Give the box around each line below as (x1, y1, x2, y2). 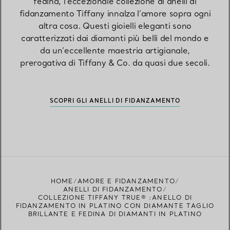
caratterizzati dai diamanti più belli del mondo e (21, 33, 209, 44)
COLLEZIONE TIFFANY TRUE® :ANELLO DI (38, 194, 192, 202)
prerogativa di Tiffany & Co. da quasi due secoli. (20, 57, 210, 68)
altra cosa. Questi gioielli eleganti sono (39, 21, 191, 31)
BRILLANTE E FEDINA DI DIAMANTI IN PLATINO (28, 210, 202, 218)
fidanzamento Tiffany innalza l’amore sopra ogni (19, 8, 211, 19)
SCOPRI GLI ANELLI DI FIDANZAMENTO (50, 97, 180, 105)
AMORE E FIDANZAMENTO (77, 177, 175, 185)
